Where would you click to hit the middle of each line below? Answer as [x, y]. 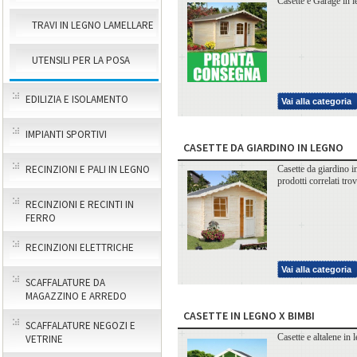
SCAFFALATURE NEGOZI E [80, 326]
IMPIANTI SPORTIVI [66, 134]
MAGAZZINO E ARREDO [76, 296]
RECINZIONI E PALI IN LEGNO [88, 169]
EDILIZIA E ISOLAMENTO [77, 99]
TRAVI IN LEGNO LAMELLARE [93, 25]
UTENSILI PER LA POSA [81, 60]
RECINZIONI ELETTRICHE [80, 247]
